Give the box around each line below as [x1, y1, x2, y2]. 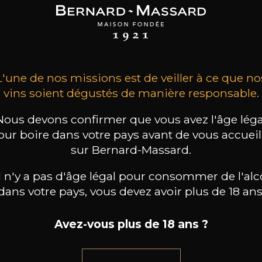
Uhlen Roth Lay [88, 9, 141, 19]
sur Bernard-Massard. [71, 142, 191, 157]
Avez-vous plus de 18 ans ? [54, 217, 208, 231]
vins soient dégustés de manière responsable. [3, 85, 259, 100]
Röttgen [200, 9, 228, 19]
